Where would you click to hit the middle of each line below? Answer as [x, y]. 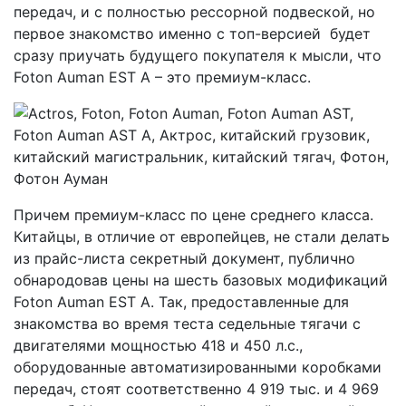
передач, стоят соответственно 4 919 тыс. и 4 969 [196, 389]
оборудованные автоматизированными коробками [198, 367]
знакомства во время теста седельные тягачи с [187, 324]
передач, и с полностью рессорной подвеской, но [194, 12]
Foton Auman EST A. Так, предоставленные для [181, 302]
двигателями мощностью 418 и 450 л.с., [158, 345]
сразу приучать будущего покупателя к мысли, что [198, 55]
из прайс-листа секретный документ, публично [184, 258]
